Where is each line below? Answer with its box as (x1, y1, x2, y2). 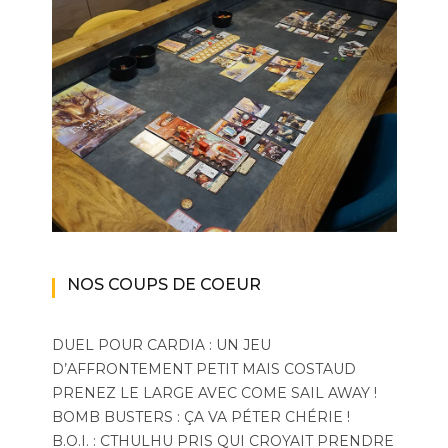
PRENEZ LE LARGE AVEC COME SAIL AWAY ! (51, 384, 377, 403)
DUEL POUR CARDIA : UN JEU (51, 336, 271, 355)
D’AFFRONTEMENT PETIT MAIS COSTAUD (51, 360, 356, 379)
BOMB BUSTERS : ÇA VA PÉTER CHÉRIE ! (51, 408, 350, 427)
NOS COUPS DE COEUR (66, 275, 261, 295)
